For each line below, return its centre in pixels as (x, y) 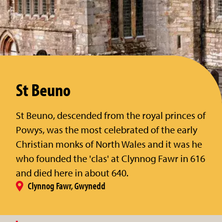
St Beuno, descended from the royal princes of (111, 115)
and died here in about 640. (72, 173)
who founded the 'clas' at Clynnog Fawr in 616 (111, 158)
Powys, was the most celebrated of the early (107, 130)
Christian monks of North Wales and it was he (109, 144)
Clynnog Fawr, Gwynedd (67, 186)
